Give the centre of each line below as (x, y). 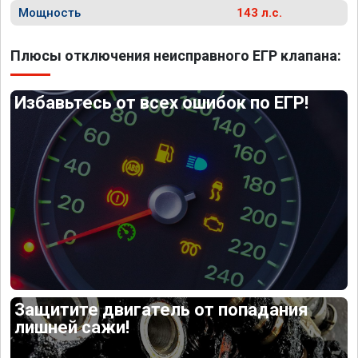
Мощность (50, 13)
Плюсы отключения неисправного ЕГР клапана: (176, 56)
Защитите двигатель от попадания (162, 309)
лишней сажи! (72, 327)
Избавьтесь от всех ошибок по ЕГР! (162, 103)
